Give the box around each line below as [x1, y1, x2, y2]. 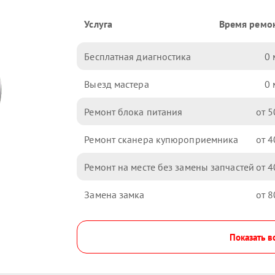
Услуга [84, 18, 112, 30]
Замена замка [84, 188, 145, 201]
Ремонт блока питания [84, 105, 183, 118]
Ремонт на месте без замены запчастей [84, 160, 254, 173]
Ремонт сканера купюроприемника [84, 133, 239, 145]
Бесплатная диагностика [84, 50, 192, 63]
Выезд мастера [84, 77, 149, 90]
